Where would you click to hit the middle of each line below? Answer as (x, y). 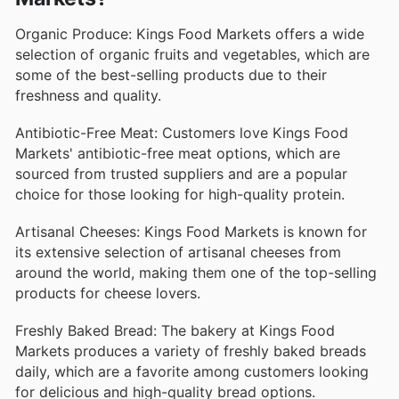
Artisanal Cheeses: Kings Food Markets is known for (191, 231)
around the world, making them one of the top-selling (196, 272)
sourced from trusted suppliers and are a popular (181, 173)
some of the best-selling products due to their (171, 74)
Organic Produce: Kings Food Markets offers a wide (190, 33)
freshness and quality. (88, 95)
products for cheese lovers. (108, 293)
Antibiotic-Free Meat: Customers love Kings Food (182, 132)
